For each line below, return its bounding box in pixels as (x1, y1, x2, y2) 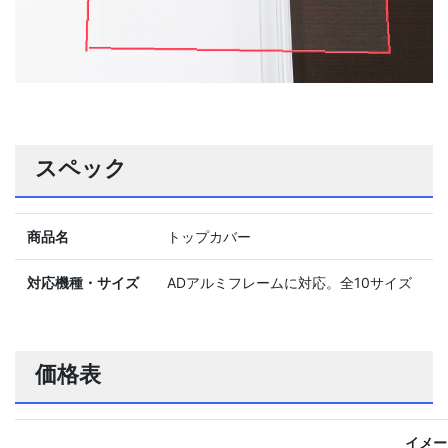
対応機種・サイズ (27, 273, 139, 291)
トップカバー (167, 227, 251, 245)
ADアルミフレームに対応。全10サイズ (167, 273, 412, 291)
